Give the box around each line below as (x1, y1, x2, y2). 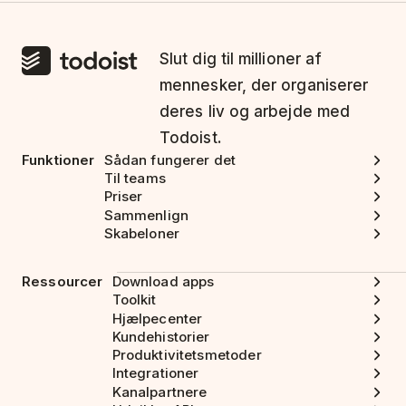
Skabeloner (103, 224, 179, 242)
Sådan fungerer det (103, 150, 237, 169)
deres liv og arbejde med (159, 101, 351, 121)
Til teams (103, 169, 166, 188)
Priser (103, 188, 143, 206)
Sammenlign (103, 206, 188, 224)
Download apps (111, 273, 215, 291)
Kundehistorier (111, 327, 210, 345)
